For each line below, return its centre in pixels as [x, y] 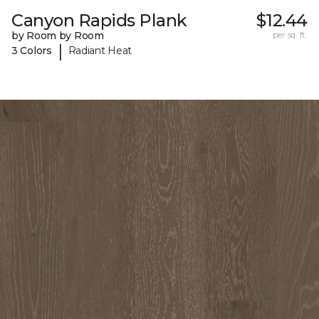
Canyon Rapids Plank [99, 20]
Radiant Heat [100, 51]
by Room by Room [58, 35]
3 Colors [32, 51]
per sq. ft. [290, 34]
